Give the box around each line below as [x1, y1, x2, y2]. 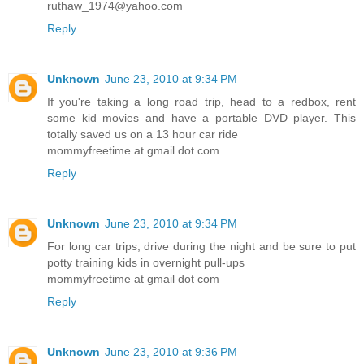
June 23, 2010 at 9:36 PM [105, 344, 237, 358]
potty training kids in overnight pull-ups [47, 255, 245, 269]
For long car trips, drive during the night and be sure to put [47, 239, 356, 253]
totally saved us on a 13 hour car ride [47, 127, 238, 141]
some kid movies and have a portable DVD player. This [47, 110, 356, 124]
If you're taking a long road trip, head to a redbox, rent [47, 94, 356, 108]
